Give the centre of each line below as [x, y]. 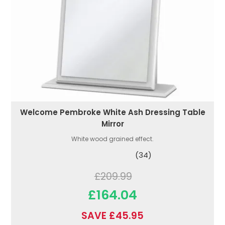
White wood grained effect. [113, 139]
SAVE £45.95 [113, 216]
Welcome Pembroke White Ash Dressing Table [113, 113]
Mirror [113, 124]
